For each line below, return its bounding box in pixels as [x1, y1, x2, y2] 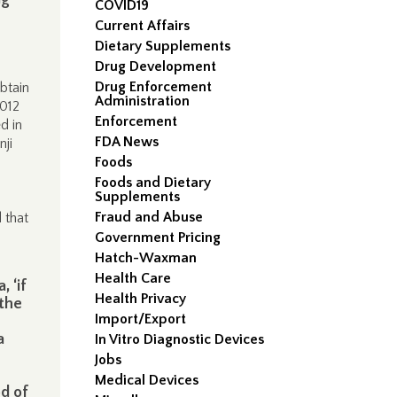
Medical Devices [95, 372, 199, 388]
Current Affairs [95, 18, 191, 34]
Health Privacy [95, 291, 187, 307]
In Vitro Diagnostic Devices [95, 331, 265, 347]
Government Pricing [95, 230, 222, 245]
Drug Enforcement [95, 79, 213, 95]
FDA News [95, 134, 160, 150]
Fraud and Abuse [95, 209, 204, 225]
